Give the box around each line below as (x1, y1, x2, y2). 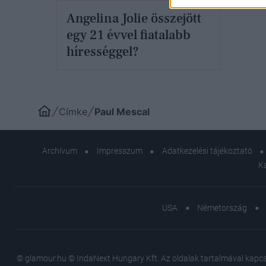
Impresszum (96, 146, 142, 156)
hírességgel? (66, 43, 139, 60)
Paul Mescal (94, 106, 150, 118)
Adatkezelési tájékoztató (161, 146, 252, 156)
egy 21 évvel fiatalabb (66, 26, 191, 43)
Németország (197, 202, 247, 213)
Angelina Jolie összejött (66, 9, 201, 27)
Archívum (42, 146, 77, 156)
